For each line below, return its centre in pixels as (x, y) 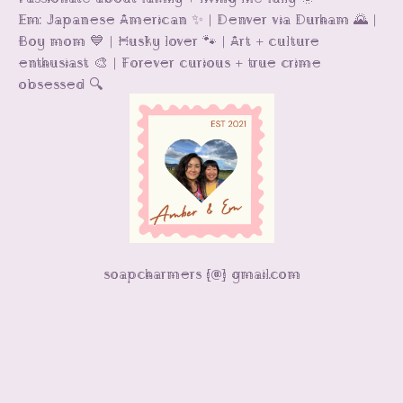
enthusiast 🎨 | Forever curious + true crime (170, 61)
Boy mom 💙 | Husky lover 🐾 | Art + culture (169, 40)
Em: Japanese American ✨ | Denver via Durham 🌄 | (197, 18)
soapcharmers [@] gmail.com (201, 273)
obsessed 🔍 (60, 83)
